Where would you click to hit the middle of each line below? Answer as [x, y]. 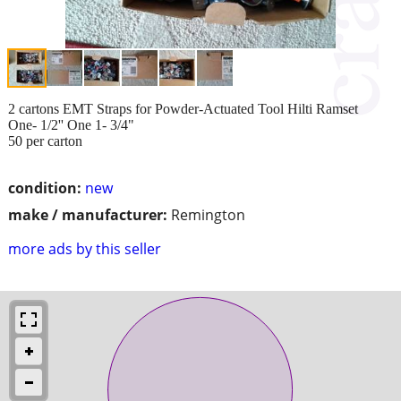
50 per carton [45, 141]
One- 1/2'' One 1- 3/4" [71, 124]
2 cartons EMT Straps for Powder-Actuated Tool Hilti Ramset [183, 108]
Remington [208, 214]
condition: [45, 188]
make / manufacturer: [88, 214]
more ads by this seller [85, 248]
